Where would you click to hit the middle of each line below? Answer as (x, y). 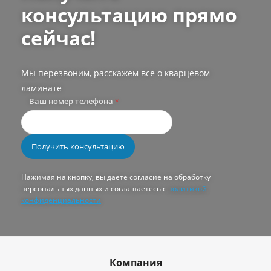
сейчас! (58, 38)
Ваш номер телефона (72, 101)
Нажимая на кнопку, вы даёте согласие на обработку (116, 177)
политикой (188, 188)
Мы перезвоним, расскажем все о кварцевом (116, 73)
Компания (135, 262)
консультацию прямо (129, 15)
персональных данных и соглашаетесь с (95, 188)
